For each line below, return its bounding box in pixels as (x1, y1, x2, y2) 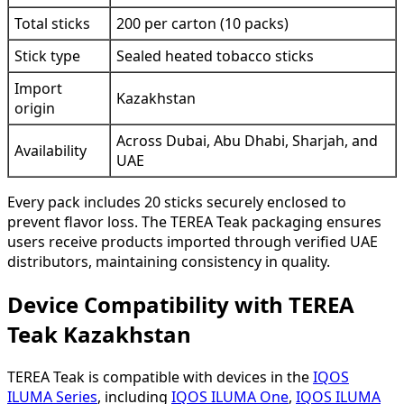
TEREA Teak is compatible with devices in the (7, 366, 313, 387)
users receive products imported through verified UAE (7, 231, 378, 252)
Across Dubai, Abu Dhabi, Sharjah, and (116, 130, 378, 151)
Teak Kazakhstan (7, 318, 191, 349)
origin (14, 97, 55, 118)
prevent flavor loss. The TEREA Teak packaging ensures (7, 211, 381, 232)
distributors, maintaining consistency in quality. (7, 251, 330, 271)
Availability (14, 140, 87, 161)
